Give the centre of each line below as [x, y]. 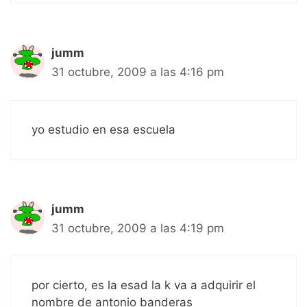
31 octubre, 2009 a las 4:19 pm [138, 228]
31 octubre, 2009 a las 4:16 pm [138, 72]
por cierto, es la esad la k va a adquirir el [144, 285]
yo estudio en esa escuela [103, 129]
